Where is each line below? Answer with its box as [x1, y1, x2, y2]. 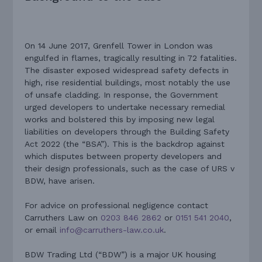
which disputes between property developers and [25, 151, 222, 161]
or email [25, 225, 60, 235]
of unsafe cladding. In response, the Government [25, 89, 219, 99]
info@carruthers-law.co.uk [60, 225, 164, 235]
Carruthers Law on [25, 212, 101, 222]
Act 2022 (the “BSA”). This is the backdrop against [25, 139, 225, 149]
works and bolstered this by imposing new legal [25, 114, 215, 124]
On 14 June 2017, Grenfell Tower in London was [25, 40, 213, 50]
